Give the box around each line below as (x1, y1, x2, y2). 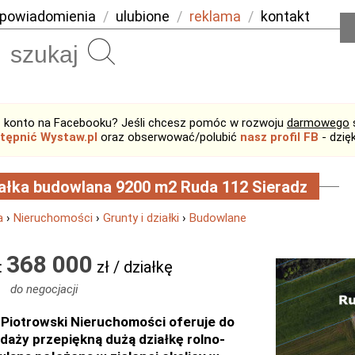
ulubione (116, 8, 170, 25)
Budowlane (189, 211, 246, 225)
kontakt (261, 8, 310, 25)
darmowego (287, 116, 349, 130)
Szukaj (123, 45, 155, 58)
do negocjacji (10, 282, 78, 296)
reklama (189, 8, 241, 25)
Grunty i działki (103, 211, 179, 225)
